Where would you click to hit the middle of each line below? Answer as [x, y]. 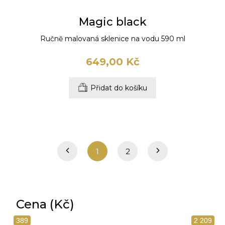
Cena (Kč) [45, 204]
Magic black [113, 22]
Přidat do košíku [119, 88]
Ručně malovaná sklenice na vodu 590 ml [113, 39]
